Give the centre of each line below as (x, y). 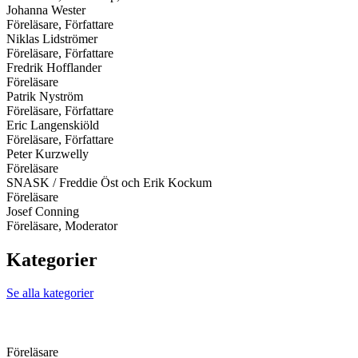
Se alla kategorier (50, 293)
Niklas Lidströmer (52, 38)
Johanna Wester (46, 10)
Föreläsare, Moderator (62, 225)
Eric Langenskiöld (53, 125)
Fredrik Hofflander (54, 67)
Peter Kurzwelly (48, 153)
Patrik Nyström (45, 96)
